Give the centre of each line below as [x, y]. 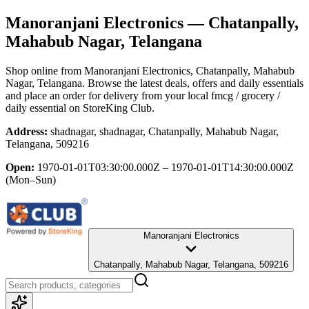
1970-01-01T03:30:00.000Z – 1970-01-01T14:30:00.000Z [166, 167]
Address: [27, 131]
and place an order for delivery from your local [107, 95]
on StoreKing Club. [110, 108]
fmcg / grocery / [246, 95]
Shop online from [45, 70]
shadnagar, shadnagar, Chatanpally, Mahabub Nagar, [165, 131]
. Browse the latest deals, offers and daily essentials [193, 83]
